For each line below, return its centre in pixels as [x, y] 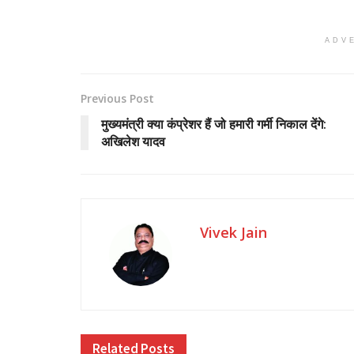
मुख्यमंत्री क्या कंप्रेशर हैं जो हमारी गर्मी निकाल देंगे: [214, 124]
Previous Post [117, 99]
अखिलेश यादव [133, 142]
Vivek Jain [233, 233]
